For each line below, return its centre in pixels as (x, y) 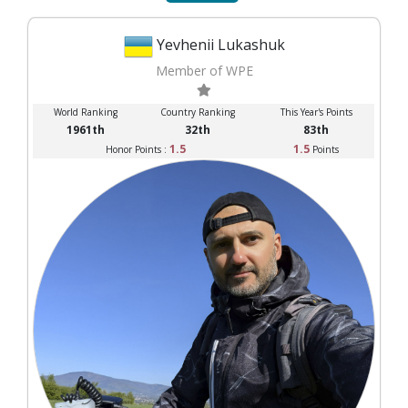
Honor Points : (137, 149)
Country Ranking (197, 112)
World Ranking (85, 112)
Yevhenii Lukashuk (220, 44)
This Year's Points (316, 112)
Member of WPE (204, 70)
